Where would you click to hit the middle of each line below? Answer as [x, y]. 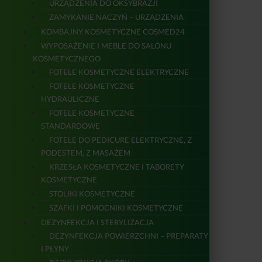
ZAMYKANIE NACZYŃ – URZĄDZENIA [116, 17]
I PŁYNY [55, 248]
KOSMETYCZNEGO [67, 58]
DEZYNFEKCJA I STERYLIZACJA [97, 222]
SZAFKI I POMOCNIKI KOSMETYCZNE [116, 207]
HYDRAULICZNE [70, 99]
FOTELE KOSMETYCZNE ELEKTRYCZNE [119, 72]
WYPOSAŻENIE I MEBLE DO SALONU [106, 45]
